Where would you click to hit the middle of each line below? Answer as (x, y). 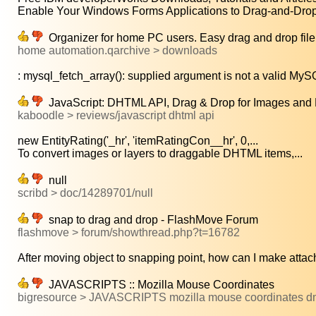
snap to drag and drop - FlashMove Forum (151, 220)
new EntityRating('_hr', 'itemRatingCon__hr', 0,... (138, 141)
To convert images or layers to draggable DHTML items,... (160, 154)
